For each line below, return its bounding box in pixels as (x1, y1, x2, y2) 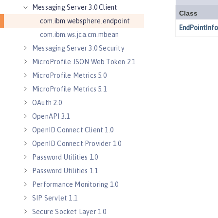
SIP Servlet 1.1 (32, 194, 77, 202)
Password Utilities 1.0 (32, 153, 98, 161)
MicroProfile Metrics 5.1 (32, 85, 107, 93)
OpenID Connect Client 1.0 (32, 126, 113, 134)
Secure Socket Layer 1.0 (32, 208, 107, 216)
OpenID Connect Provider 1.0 (32, 140, 122, 147)
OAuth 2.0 (32, 99, 62, 107)
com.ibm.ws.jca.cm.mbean (40, 31, 119, 38)
